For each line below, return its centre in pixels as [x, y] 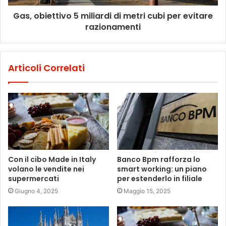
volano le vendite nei [46, 169]
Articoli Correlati [46, 68]
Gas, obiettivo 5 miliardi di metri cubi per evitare [113, 16]
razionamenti [113, 27]
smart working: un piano [162, 169]
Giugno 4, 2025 [36, 191]
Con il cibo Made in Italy [52, 160]
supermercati [34, 179]
